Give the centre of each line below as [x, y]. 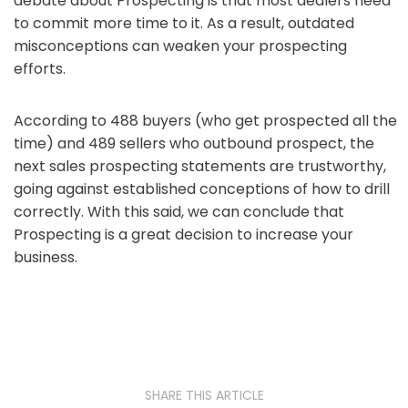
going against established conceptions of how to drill [202, 189]
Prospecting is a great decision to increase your [184, 235]
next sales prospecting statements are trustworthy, [200, 167]
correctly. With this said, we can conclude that [179, 212]
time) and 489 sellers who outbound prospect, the [194, 144]
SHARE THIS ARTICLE [204, 396]
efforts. [40, 69]
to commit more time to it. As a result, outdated [184, 24]
